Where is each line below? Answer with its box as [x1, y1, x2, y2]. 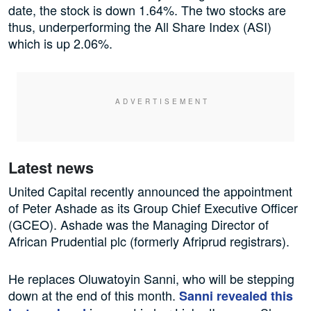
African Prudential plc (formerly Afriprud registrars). [8, 232, 289, 251]
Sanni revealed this [179, 287, 293, 305]
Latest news [8, 157, 94, 179]
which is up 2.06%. [8, 34, 112, 53]
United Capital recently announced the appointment [8, 182, 292, 201]
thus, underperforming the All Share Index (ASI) [8, 17, 271, 36]
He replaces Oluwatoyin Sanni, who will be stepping [8, 269, 294, 288]
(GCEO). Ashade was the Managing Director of [8, 215, 269, 234]
